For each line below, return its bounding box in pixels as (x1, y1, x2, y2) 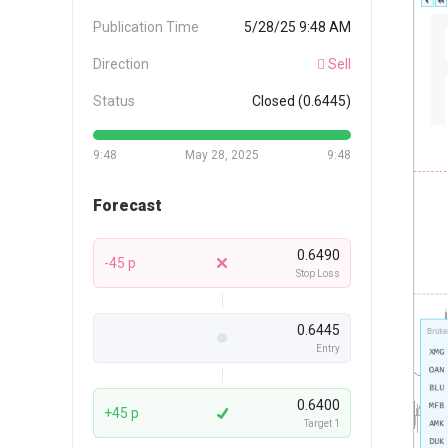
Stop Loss (296, 267, 340, 279)
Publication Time (93, 18, 199, 35)
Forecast (93, 195, 162, 215)
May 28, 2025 (185, 147, 259, 162)
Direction (93, 55, 149, 72)
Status (93, 92, 135, 109)
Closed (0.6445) (252, 92, 351, 109)
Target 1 (304, 417, 340, 429)
